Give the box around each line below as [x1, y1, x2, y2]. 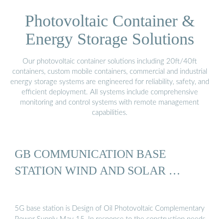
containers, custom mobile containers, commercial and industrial [12, 67, 207, 75]
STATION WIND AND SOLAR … [15, 164, 180, 177]
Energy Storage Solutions [25, 29, 194, 48]
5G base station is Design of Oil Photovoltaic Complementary [15, 204, 205, 212]
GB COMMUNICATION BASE [15, 147, 166, 161]
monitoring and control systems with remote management [20, 98, 199, 106]
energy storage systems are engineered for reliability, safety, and [10, 78, 209, 86]
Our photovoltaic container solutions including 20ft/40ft [22, 57, 197, 65]
